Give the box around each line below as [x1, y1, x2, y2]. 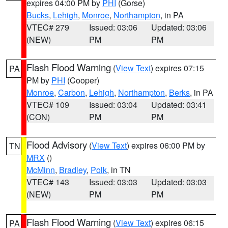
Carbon [58, 87, 85, 98]
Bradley [59, 164, 87, 176]
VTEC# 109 [26, 99, 69, 110]
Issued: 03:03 [89, 176, 137, 188]
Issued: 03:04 [89, 99, 137, 110]
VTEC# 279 [26, 21, 69, 33]
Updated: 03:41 [151, 99, 207, 110]
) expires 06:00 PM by [127, 139, 205, 151]
